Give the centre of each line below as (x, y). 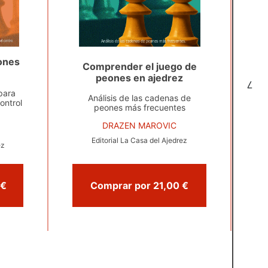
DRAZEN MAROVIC (140, 125)
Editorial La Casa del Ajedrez (140, 140)
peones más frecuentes (139, 107)
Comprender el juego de (139, 66)
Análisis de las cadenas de (140, 98)
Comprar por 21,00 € (185, 185)
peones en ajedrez (140, 78)
